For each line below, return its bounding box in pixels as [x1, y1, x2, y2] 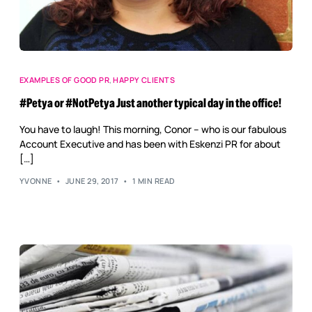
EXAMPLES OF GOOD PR [19, 74, 110, 85]
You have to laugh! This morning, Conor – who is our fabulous [19, 122, 286, 136]
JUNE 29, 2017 [65, 175, 119, 187]
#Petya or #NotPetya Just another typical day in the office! [19, 95, 281, 111]
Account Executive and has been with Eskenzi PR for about [19, 136, 281, 150]
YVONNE [19, 175, 52, 187]
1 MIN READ [132, 175, 175, 187]
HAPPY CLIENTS [113, 74, 175, 85]
